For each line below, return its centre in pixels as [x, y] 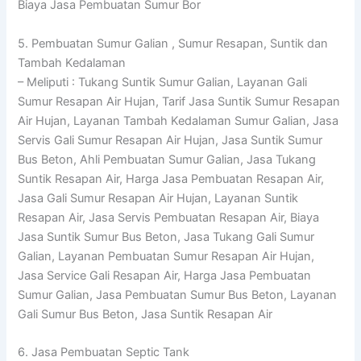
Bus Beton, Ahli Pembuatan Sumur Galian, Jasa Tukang [167, 159]
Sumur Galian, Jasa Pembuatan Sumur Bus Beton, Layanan [178, 295]
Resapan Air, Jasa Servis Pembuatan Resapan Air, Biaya [169, 217]
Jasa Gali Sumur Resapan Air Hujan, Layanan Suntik [158, 198]
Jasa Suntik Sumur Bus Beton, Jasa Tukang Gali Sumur [166, 237]
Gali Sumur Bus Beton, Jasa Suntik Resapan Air [145, 314]
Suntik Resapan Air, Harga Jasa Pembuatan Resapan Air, [171, 178]
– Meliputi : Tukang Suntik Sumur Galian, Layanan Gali [163, 82]
